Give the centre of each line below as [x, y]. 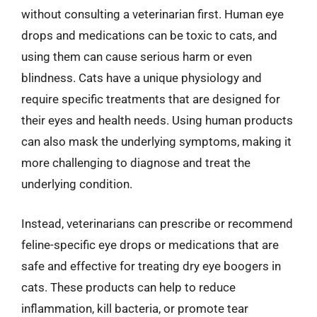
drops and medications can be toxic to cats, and [149, 35]
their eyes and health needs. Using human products [157, 120]
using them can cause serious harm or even [137, 57]
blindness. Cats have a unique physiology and [142, 78]
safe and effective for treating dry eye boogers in [151, 266]
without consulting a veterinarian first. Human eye [152, 14]
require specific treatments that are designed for [151, 99]
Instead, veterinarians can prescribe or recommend [157, 223]
